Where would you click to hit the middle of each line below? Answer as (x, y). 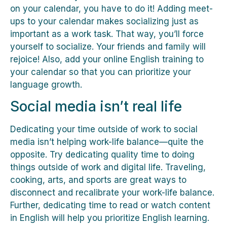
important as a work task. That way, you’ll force (107, 34)
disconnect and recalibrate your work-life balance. (112, 192)
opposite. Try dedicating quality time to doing (102, 154)
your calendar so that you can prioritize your (101, 72)
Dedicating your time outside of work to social (104, 129)
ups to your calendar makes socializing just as (104, 21)
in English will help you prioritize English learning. (110, 218)
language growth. (46, 84)
